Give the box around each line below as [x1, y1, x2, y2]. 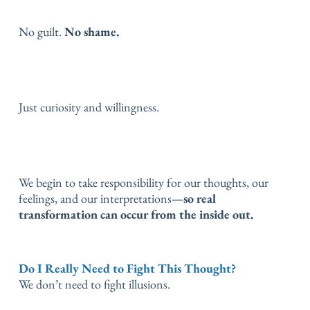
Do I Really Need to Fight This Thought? [19, 259, 236, 276]
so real [183, 190, 216, 206]
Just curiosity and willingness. [19, 99, 159, 115]
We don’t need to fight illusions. [19, 275, 170, 292]
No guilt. [19, 24, 64, 39]
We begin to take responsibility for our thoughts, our [19, 174, 268, 190]
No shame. [64, 24, 119, 39]
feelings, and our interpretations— [19, 190, 183, 206]
